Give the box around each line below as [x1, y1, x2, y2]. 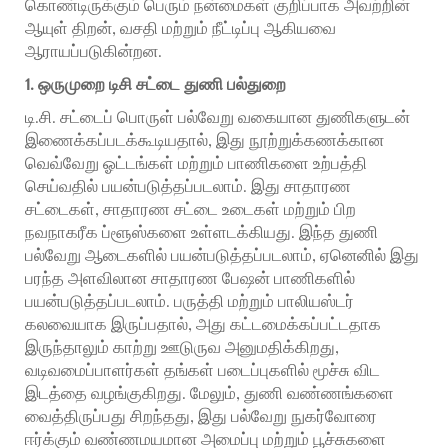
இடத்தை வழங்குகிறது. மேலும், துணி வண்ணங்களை [25, 384, 394, 403]
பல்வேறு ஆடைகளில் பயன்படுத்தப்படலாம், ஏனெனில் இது [25, 246, 419, 265]
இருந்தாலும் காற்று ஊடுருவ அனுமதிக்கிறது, [25, 338, 339, 357]
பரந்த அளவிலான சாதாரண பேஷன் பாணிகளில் [25, 269, 355, 288]
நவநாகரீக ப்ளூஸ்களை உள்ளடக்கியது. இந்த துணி [25, 223, 378, 242]
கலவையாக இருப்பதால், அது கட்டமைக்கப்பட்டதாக [25, 315, 381, 334]
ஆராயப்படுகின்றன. [25, 42, 162, 61]
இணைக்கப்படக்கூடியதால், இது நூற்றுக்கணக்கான [25, 131, 384, 150]
